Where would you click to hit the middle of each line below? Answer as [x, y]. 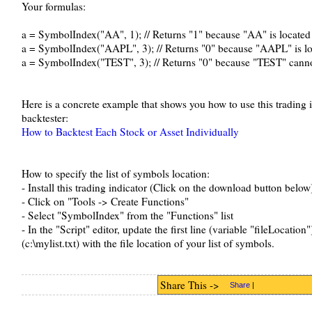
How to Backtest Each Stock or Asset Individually [130, 132]
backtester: [45, 118]
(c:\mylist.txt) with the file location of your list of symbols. [148, 243]
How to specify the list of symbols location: [115, 173]
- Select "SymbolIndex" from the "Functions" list [127, 215]
